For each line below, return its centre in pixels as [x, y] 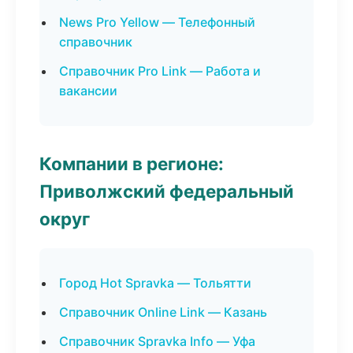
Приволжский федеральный [167, 191]
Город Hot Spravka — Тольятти [155, 283]
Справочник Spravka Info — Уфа [157, 341]
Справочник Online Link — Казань [163, 312]
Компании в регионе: [132, 163]
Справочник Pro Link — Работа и [160, 71]
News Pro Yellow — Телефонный [157, 22]
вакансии [88, 91]
